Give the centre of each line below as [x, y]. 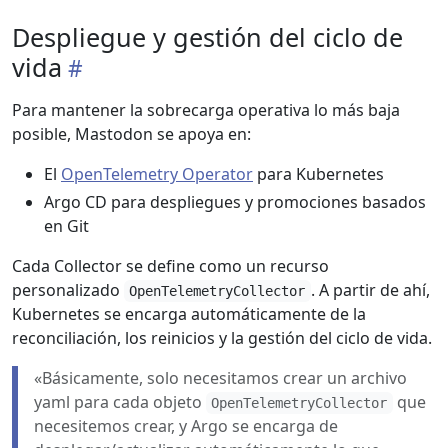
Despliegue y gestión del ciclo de [207, 37]
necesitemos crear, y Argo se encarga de [186, 426]
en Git [66, 226]
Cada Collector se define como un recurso [170, 266]
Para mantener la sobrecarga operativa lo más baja [206, 110]
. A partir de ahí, [370, 290]
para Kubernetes [318, 174]
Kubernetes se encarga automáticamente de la [189, 314]
